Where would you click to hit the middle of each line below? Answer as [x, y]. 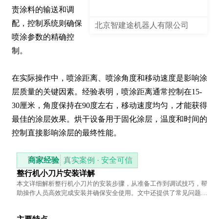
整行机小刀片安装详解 [56, 174]
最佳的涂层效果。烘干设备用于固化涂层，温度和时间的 [109, 119]
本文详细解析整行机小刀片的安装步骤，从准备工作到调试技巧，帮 [112, 184]
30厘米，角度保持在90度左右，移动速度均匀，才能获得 [109, 106]
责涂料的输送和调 [43, 10]
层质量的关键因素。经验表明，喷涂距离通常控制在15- [107, 92]
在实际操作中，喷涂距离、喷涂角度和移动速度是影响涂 [109, 78]
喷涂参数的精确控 [43, 37]
